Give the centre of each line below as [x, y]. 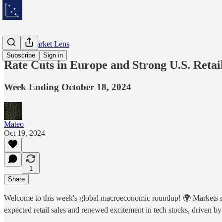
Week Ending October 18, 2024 [68, 87]
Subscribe [21, 55]
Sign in [53, 55]
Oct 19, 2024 [25, 133]
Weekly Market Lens [37, 44]
